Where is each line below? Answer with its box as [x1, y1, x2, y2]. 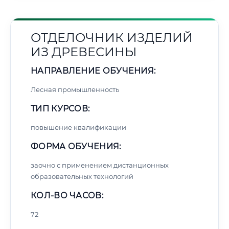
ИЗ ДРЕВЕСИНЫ [31, 44, 136, 59]
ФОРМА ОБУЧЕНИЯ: [31, 142, 121, 151]
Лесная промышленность [31, 85, 119, 94]
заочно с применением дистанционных [31, 161, 169, 169]
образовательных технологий [31, 172, 133, 180]
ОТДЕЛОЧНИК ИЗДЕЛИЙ [31, 30, 193, 45]
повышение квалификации [31, 123, 126, 131]
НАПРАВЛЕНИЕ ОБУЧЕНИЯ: [31, 66, 156, 76]
